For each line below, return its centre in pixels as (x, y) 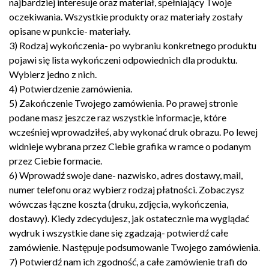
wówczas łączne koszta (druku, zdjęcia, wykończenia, (119, 204)
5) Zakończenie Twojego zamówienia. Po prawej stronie (123, 103)
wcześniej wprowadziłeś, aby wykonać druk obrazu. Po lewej (133, 132)
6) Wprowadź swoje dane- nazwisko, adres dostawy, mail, (126, 175)
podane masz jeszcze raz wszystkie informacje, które (118, 118)
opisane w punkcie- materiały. (70, 31)
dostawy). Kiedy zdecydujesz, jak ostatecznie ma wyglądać (129, 219)
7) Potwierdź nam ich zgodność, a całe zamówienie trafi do (128, 262)
